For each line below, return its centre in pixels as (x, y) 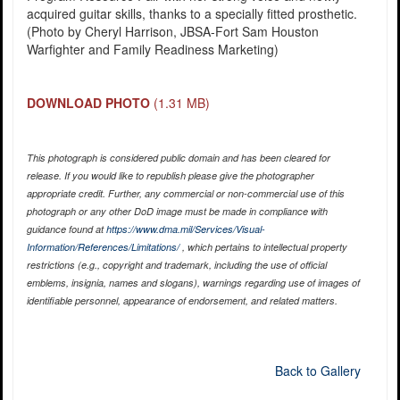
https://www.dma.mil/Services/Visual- (185, 229)
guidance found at (66, 229)
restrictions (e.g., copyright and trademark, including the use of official (176, 264)
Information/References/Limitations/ (103, 246)
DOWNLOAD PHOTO (88, 102)
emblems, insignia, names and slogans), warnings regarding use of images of (193, 282)
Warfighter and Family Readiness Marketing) (152, 49)
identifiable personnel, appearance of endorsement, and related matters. (182, 300)
